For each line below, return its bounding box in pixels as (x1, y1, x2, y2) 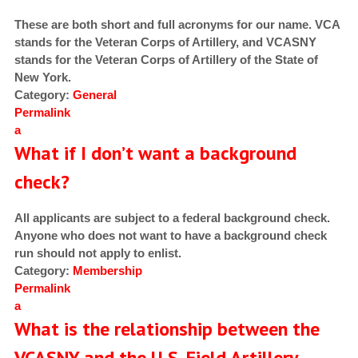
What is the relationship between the (14, 316, 320, 342)
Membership (72, 264, 142, 278)
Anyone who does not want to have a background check (14, 229, 327, 243)
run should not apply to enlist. (14, 246, 181, 261)
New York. (14, 70, 71, 85)
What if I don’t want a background (14, 141, 296, 166)
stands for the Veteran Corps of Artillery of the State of (14, 53, 318, 67)
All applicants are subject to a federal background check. (14, 211, 330, 225)
